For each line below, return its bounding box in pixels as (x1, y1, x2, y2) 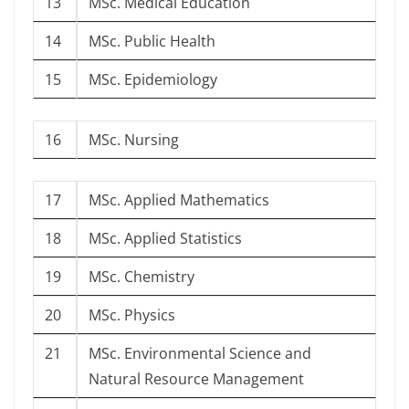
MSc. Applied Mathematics (89, 190, 269, 211)
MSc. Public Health (89, 31, 215, 52)
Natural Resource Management (89, 369, 304, 390)
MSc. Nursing (89, 130, 179, 151)
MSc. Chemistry (89, 267, 194, 288)
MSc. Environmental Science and (89, 343, 311, 364)
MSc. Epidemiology (89, 69, 217, 90)
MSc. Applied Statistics (89, 228, 242, 249)
